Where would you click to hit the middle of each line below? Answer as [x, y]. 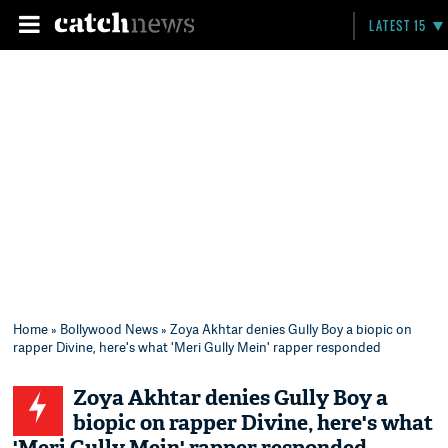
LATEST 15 [398, 25]
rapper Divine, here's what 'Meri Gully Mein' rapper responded [197, 347]
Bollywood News [109, 329]
